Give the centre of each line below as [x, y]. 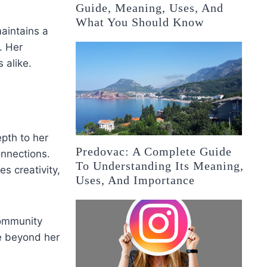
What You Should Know [140, 22]
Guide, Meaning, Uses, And [150, 8]
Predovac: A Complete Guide [154, 152]
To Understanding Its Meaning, [160, 166]
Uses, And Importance [136, 180]
